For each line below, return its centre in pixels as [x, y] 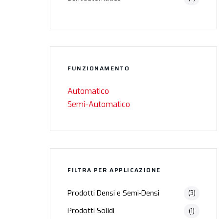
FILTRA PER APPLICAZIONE [114, 170]
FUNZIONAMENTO [99, 68]
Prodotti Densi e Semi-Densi [113, 193]
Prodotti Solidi [91, 211]
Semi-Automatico [99, 104]
